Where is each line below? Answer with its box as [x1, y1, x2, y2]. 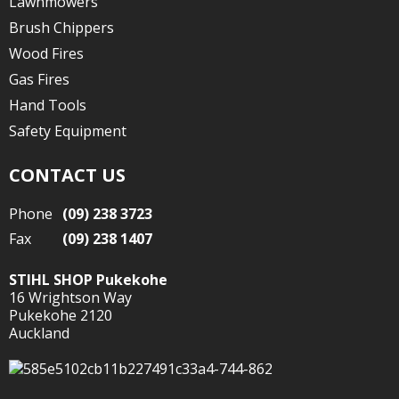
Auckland [9, 323, 69, 343]
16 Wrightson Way [9, 288, 132, 307]
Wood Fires [9, 44, 84, 63]
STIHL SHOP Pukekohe [9, 270, 167, 289]
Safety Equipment [9, 121, 126, 141]
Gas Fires [9, 69, 69, 89]
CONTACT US [9, 163, 126, 187]
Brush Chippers [9, 18, 114, 37]
